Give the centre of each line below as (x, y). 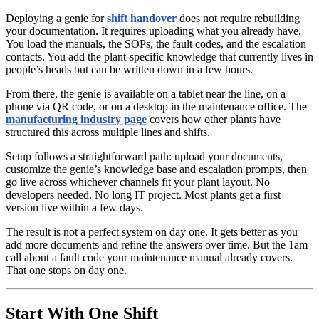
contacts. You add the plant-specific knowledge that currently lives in (159, 57)
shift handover (142, 19)
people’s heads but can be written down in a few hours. (129, 70)
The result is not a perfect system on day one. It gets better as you (152, 232)
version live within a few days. (74, 208)
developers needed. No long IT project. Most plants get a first (143, 195)
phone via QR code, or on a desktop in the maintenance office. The (156, 107)
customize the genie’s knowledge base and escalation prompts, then (156, 169)
